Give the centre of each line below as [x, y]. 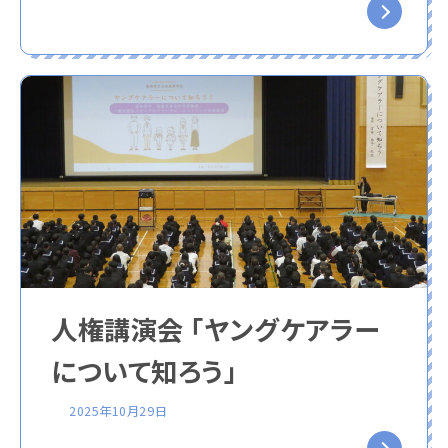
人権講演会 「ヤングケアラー [215, 329]
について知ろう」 [144, 371]
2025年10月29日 [118, 411]
